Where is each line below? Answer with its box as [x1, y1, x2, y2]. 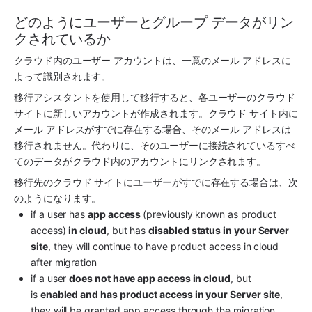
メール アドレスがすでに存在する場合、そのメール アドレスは [14, 123, 291, 136]
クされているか [14, 30, 111, 47]
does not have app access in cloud [69, 272, 231, 285]
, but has [106, 224, 149, 237]
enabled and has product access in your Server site [40, 288, 281, 301]
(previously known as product [143, 208, 277, 221]
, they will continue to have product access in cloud [47, 240, 279, 253]
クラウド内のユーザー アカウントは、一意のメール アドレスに [14, 54, 291, 66]
